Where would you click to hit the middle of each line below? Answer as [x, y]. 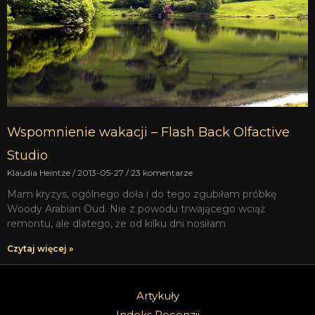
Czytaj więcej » [40, 248]
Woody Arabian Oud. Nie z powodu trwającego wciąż [136, 208]
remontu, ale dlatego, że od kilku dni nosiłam [116, 223]
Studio [27, 155]
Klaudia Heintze [40, 172]
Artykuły [157, 295]
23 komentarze [161, 172]
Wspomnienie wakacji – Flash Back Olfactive [148, 132]
